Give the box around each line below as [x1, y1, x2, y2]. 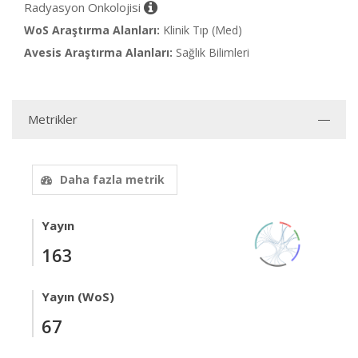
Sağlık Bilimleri [176, 45, 249, 61]
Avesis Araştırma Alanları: [24, 45, 173, 61]
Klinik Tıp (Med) [163, 22, 242, 38]
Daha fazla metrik [60, 172, 165, 188]
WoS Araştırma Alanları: [24, 22, 160, 38]
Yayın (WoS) [42, 288, 114, 305]
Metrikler [28, 111, 78, 128]
